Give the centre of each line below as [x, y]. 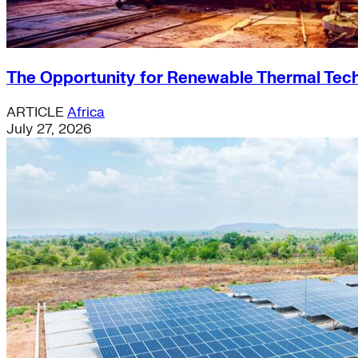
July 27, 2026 [49, 129]
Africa [86, 113]
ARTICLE [37, 113]
